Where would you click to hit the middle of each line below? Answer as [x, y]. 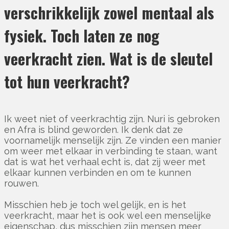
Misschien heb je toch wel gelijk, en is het [95, 205]
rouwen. [21, 184]
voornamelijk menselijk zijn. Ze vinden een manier [113, 141]
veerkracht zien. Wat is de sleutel [108, 59]
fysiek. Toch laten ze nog [82, 36]
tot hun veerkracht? [67, 82]
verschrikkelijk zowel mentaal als [109, 13]
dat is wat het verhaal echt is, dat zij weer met [105, 162]
